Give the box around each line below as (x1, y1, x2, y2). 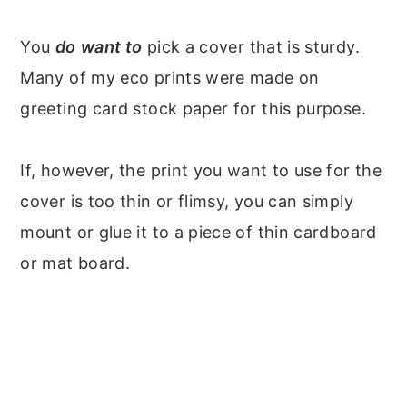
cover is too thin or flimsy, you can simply (20, 191, 353, 211)
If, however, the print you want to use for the (20, 160, 382, 180)
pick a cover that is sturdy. (142, 36, 360, 56)
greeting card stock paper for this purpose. (20, 98, 366, 118)
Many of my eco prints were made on (20, 67, 320, 87)
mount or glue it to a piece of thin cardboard (20, 222, 377, 242)
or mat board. (20, 253, 131, 273)
